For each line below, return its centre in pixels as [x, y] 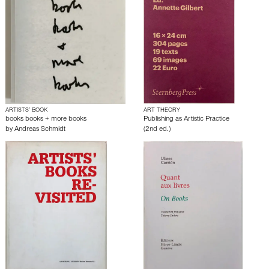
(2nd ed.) [157, 130]
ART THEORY [162, 110]
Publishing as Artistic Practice [186, 119]
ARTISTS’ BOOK [26, 110]
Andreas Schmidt [40, 130]
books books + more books [46, 119]
